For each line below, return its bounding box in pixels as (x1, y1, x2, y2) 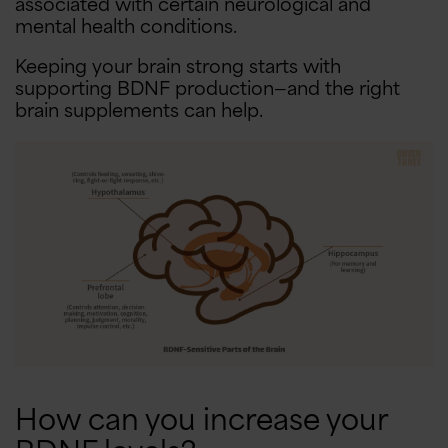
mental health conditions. (15, 18, 237, 37)
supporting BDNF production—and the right (15, 80, 400, 99)
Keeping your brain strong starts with (15, 58, 341, 77)
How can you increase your (15, 407, 388, 437)
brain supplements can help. (15, 102, 263, 121)
